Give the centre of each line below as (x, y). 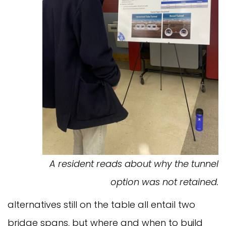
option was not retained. (164, 182)
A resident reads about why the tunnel (134, 163)
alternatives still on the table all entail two (101, 204)
